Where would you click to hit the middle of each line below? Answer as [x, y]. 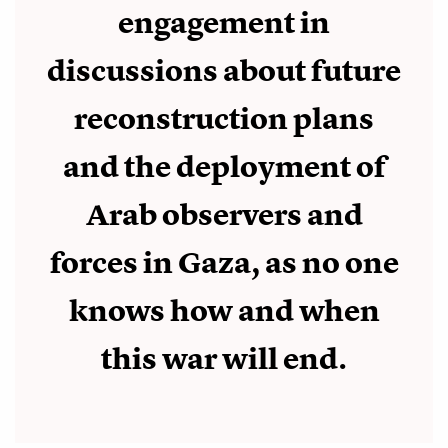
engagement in [224, 23]
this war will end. [224, 359]
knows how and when [224, 311]
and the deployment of [224, 167]
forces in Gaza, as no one [224, 263]
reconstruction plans [224, 119]
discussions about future [224, 71]
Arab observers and [224, 215]
